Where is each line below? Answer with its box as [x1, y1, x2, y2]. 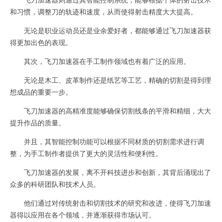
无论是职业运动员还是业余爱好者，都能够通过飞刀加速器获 [10, 25, 211, 35]
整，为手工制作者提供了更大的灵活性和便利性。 [10, 148, 163, 158]
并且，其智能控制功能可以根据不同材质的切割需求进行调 [10, 136, 204, 146]
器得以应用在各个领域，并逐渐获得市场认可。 [10, 210, 156, 220]
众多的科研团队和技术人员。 [10, 179, 100, 189]
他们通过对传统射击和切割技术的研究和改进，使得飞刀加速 [10, 198, 211, 208]
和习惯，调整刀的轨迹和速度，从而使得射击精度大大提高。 [10, 6, 197, 16]
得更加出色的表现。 [10, 37, 72, 47]
